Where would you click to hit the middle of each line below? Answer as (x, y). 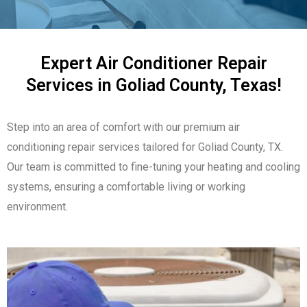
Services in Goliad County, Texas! (153, 85)
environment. (37, 206)
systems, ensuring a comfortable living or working (126, 186)
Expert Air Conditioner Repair (153, 63)
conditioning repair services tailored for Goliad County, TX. (145, 147)
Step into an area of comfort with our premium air (123, 127)
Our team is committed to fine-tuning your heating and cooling (153, 167)
